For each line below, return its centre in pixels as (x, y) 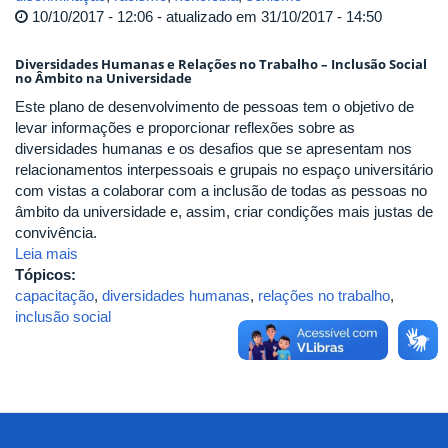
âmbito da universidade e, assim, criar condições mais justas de (224, 211)
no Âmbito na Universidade (103, 78)
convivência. (56, 232)
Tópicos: (47, 274)
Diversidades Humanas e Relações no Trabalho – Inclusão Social (221, 64)
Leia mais (46, 253)
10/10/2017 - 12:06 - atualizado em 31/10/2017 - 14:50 (205, 16)
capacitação (54, 295)
